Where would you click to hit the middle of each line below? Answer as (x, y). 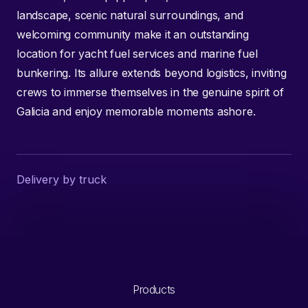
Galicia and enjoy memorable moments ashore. (136, 111)
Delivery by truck (62, 179)
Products (154, 289)
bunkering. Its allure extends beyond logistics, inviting (152, 73)
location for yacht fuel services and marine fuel (137, 53)
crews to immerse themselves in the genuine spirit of (150, 92)
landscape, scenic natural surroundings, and (130, 15)
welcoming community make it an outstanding (133, 34)
